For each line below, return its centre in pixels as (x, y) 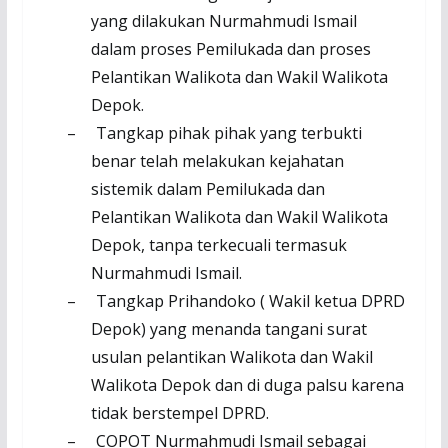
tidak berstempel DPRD (178, 413)
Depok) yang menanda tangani (206, 329)
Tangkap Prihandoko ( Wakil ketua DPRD (250, 301)
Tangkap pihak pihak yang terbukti (228, 133)
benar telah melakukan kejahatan (217, 161)
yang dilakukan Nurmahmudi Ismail (223, 21)
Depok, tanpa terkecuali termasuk (218, 245)
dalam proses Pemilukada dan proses (230, 49)
